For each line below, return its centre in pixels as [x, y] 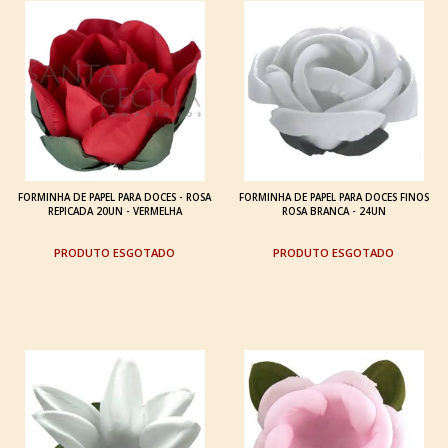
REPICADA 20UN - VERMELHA [114, 211]
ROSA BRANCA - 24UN [333, 211]
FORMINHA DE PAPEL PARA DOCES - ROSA [114, 197]
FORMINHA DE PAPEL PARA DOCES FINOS [333, 197]
